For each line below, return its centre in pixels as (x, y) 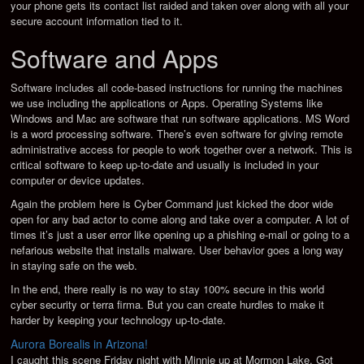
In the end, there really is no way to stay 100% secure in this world (168, 289)
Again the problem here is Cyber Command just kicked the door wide (172, 204)
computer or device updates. (78, 180)
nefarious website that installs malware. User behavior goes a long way (178, 250)
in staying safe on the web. (74, 266)
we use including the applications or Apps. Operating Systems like (167, 103)
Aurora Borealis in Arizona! (80, 344)
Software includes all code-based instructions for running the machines (177, 88)
